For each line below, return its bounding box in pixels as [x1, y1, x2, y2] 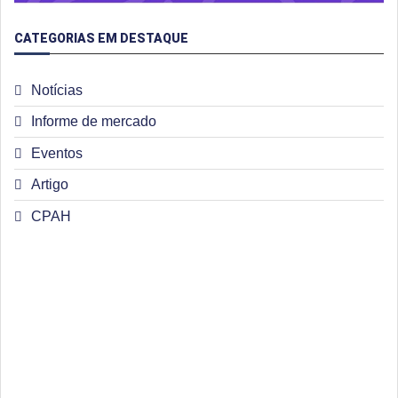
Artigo [31, 177, 68, 193]
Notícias [31, 82, 83, 98]
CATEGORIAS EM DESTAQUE [14, 30, 188, 45]
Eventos [31, 145, 83, 161]
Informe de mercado [31, 114, 156, 130]
